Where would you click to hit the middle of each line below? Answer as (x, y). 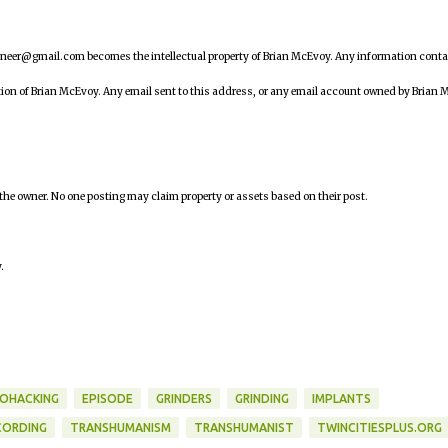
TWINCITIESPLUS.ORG (379, 427)
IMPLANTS (341, 398)
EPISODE (107, 398)
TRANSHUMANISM (120, 427)
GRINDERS (183, 398)
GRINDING (261, 398)
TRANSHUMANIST (243, 427)
